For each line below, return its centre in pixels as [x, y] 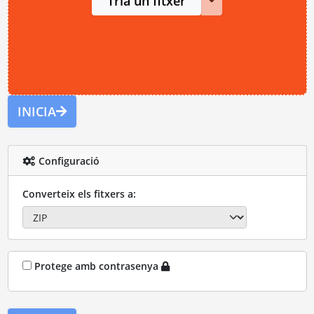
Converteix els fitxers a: [79, 194]
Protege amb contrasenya [97, 266]
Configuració [67, 161]
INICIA [36, 111]
